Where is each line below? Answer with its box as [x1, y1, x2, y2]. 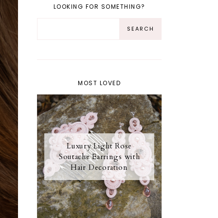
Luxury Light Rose [67, 141, 132, 151]
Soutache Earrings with [58, 151, 140, 162]
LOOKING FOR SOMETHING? [53, 2, 145, 11]
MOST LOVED [78, 78, 121, 87]
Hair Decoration [71, 162, 128, 172]
